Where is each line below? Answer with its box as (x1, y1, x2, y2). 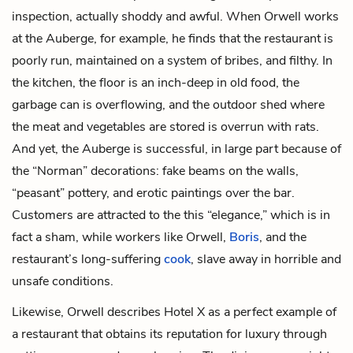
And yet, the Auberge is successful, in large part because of (12, 139, 341, 158)
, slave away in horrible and (191, 250, 341, 268)
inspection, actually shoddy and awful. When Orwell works (12, 7, 339, 25)
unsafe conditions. (12, 272, 113, 290)
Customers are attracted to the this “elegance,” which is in (12, 206, 330, 224)
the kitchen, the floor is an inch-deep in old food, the (12, 73, 299, 91)
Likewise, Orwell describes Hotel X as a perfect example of (12, 303, 336, 321)
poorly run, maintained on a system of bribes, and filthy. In (12, 51, 333, 69)
